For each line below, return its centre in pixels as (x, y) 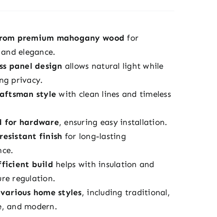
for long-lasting (94, 136)
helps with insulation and (104, 164)
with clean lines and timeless (114, 94)
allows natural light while (113, 66)
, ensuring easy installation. (113, 122)
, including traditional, (126, 192)
